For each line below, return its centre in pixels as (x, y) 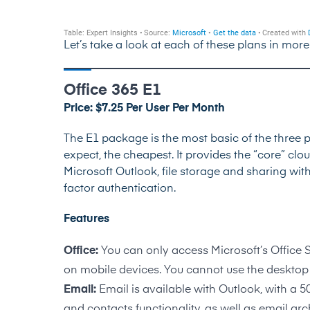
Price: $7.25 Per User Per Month (144, 108)
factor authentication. (120, 189)
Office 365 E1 (112, 90)
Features (86, 219)
